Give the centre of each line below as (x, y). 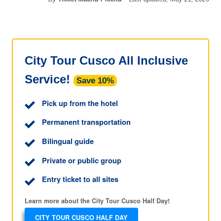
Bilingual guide (68, 141)
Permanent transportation (86, 122)
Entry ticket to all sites (80, 179)
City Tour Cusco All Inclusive (107, 60)
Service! (49, 79)
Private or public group (81, 160)
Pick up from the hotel (80, 103)
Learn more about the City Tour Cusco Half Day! (97, 201)
